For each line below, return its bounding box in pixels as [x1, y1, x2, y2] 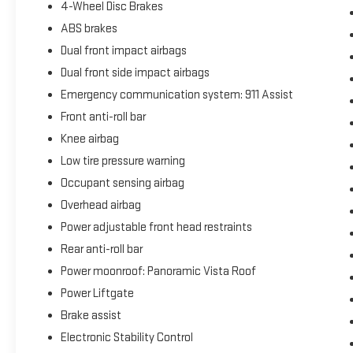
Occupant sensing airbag [60, 175, 184, 191]
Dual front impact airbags [60, 43, 187, 58]
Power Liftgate [60, 285, 134, 301]
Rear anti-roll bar [60, 241, 143, 257]
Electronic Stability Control [60, 329, 193, 345]
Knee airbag [60, 131, 119, 147]
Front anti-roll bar [60, 109, 146, 124]
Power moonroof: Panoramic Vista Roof [60, 263, 256, 279]
